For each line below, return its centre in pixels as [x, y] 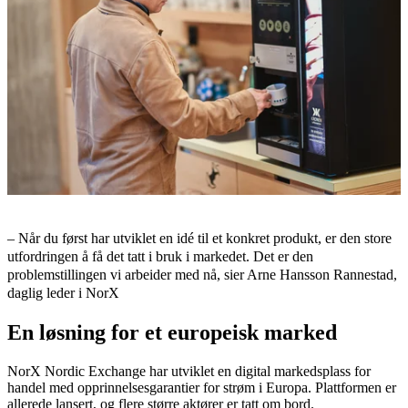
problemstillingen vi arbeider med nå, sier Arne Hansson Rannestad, [202, 274]
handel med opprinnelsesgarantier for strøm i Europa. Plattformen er [202, 387]
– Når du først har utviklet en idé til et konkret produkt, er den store [199, 238]
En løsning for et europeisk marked [172, 332]
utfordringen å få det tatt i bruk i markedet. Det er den [160, 256]
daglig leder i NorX [63, 292]
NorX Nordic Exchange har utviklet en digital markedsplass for [189, 371]
